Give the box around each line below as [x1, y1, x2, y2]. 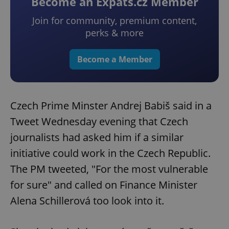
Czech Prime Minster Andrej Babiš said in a [10, 99, 212, 113]
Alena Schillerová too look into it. [10, 194, 164, 208]
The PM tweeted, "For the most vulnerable [10, 162, 208, 176]
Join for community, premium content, [32, 14, 197, 27]
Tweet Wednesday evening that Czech [10, 114, 188, 129]
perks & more [85, 27, 144, 39]
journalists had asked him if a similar [10, 130, 184, 145]
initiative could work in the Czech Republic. [10, 146, 211, 161]
